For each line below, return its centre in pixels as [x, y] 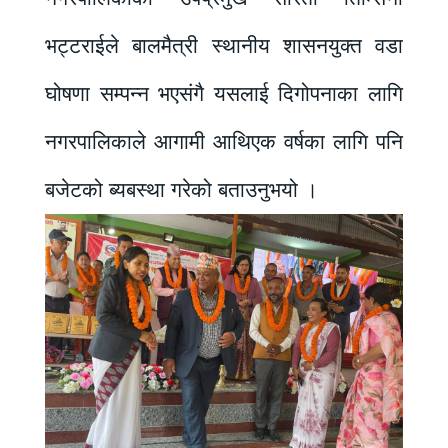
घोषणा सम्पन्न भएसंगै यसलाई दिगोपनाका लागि [224, 94]
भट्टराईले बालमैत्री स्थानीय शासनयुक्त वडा [224, 46]
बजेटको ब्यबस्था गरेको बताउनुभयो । [181, 190]
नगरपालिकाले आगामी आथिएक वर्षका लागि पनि [224, 142]
